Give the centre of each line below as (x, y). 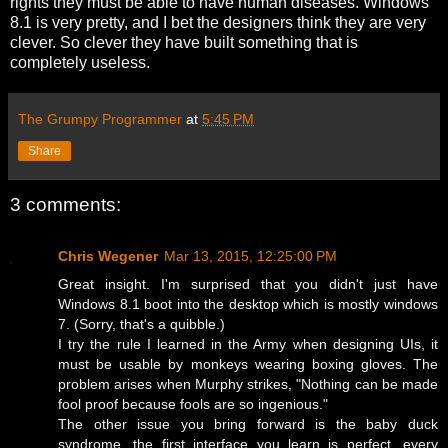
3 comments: (65, 204)
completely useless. (80, 62)
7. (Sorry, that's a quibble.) (141, 324)
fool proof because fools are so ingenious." (193, 404)
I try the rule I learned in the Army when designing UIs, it (248, 344)
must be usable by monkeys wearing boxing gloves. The (248, 364)
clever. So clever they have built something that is (184, 42)
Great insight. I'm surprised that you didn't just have (248, 284)
